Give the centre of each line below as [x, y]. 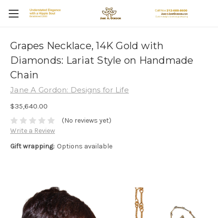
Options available [84, 146]
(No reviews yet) [86, 121]
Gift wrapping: [32, 146]
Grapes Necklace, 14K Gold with [87, 46]
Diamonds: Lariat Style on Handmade [102, 61]
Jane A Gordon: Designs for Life [70, 90]
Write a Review [33, 131]
